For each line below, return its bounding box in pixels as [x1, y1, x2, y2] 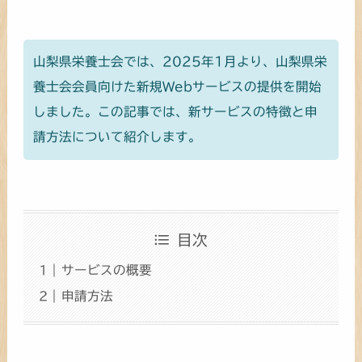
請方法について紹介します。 [33, 130, 202, 144]
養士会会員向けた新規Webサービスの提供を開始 [33, 80, 322, 94]
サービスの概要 [61, 263, 152, 277]
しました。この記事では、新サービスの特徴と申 [33, 105, 318, 119]
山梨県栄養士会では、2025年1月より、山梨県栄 [33, 55, 328, 69]
